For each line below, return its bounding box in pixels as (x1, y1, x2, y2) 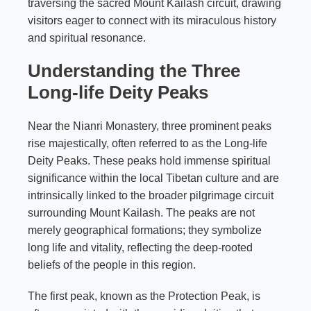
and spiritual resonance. (28, 31, 146, 44)
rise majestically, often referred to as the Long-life (28, 137, 267, 149)
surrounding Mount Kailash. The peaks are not (28, 206, 255, 219)
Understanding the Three (28, 60, 240, 81)
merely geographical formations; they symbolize (28, 224, 262, 236)
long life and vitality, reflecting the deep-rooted (28, 241, 253, 253)
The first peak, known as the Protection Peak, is (28, 289, 260, 302)
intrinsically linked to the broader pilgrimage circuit (28, 189, 274, 201)
